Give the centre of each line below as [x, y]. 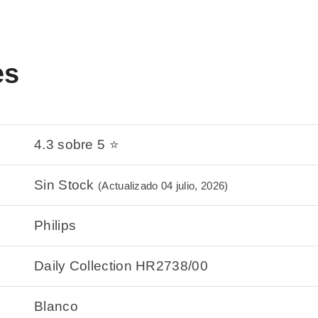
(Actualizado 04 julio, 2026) [163, 186]
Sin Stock [66, 185]
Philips [55, 226]
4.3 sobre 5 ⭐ [77, 145]
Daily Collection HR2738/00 [121, 266]
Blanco [56, 307]
